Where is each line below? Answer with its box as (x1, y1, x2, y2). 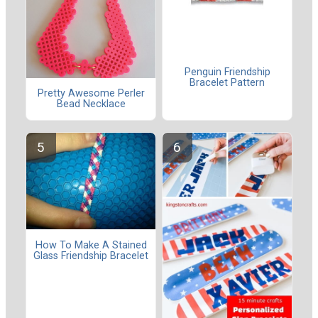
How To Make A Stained (35, 238, 147, 251)
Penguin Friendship (184, 65, 270, 78)
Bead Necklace (56, 98, 126, 111)
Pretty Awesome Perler (37, 87, 145, 100)
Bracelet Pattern (190, 76, 265, 89)
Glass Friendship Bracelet (33, 249, 148, 262)
